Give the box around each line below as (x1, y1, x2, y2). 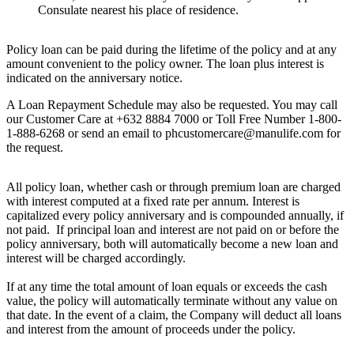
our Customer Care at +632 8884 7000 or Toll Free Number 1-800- (6, 112, 341, 126)
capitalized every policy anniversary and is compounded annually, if (6, 209, 344, 223)
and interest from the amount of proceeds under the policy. (6, 322, 296, 337)
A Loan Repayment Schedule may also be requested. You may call (6, 98, 337, 112)
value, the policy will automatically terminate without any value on (6, 294, 337, 308)
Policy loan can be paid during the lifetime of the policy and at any (6, 43, 337, 57)
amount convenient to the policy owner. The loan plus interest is (6, 57, 324, 71)
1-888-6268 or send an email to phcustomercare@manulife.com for (6, 126, 341, 141)
